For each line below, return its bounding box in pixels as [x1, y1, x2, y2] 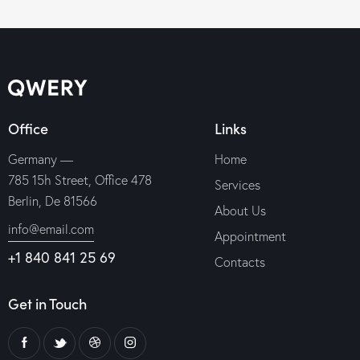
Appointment [214, 227, 286, 244]
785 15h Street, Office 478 [8, 171, 152, 188]
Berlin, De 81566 [8, 192, 97, 209]
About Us [214, 202, 266, 219]
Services [214, 176, 260, 193]
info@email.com [8, 221, 94, 238]
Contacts [214, 253, 265, 270]
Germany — [8, 150, 73, 167]
